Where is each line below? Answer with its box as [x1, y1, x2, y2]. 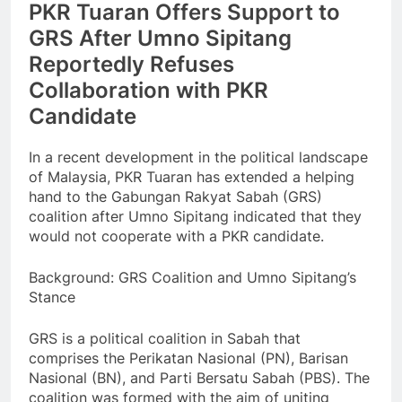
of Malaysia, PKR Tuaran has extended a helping [29, 168, 354, 187]
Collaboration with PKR [29, 77, 268, 104]
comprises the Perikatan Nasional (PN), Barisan [29, 349, 348, 368]
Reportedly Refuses [29, 51, 234, 78]
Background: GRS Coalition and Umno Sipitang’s [29, 268, 356, 287]
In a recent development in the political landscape [29, 148, 368, 167]
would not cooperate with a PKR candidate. [29, 227, 324, 246]
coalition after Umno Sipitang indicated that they [29, 207, 362, 226]
